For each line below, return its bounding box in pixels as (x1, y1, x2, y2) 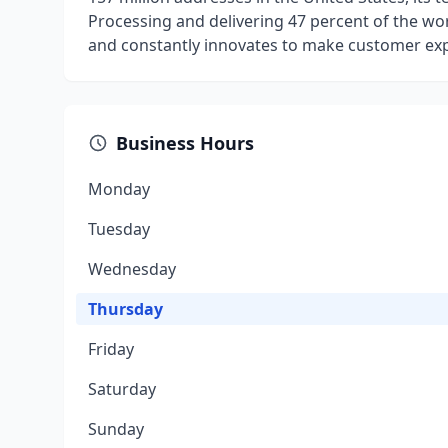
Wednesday (88, 258, 176, 280)
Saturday (88, 378, 156, 400)
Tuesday (88, 218, 150, 240)
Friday (88, 338, 134, 360)
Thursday (88, 298, 163, 320)
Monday (88, 178, 150, 200)
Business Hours (116, 131, 254, 155)
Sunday (88, 418, 144, 440)
